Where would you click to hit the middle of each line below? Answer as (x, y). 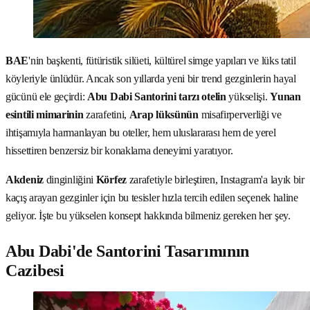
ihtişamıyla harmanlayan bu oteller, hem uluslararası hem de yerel (141, 132)
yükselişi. (248, 96)
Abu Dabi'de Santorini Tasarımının (128, 251)
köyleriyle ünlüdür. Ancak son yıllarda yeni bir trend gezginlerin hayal (151, 78)
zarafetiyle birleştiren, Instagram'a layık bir (215, 179)
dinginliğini (70, 179)
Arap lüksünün (164, 114)
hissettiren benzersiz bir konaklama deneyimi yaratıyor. (119, 150)
